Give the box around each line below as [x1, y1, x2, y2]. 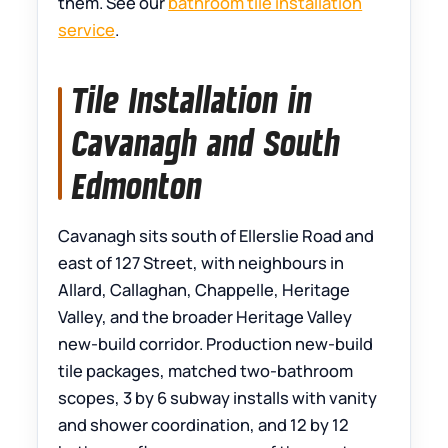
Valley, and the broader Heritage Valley [58, 305, 353, 329]
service [58, 18, 116, 42]
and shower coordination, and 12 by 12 [58, 413, 350, 437]
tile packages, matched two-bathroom [58, 359, 354, 383]
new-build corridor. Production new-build [58, 332, 374, 356]
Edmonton [72, 163, 203, 210]
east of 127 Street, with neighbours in [58, 251, 345, 275]
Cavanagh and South [72, 120, 341, 167]
